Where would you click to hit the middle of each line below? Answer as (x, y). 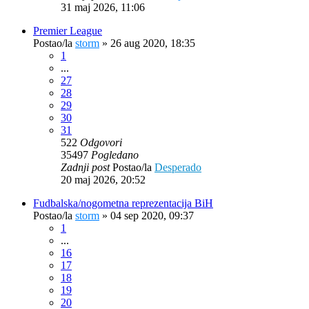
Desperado (178, 167)
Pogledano (115, 154)
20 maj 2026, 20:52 (103, 179)
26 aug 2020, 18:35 (153, 43)
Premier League (68, 30)
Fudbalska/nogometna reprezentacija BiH (123, 203)
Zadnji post (87, 167)
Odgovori (101, 142)
